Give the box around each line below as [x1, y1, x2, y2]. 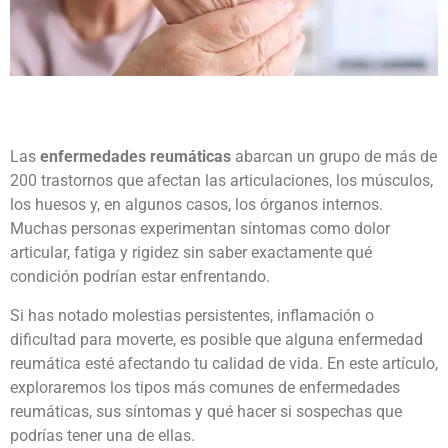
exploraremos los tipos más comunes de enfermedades [10, 377, 400, 397]
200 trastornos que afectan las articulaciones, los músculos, [10, 171, 433, 191]
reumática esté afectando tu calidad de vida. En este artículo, [10, 353, 438, 373]
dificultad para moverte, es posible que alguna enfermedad [10, 329, 423, 349]
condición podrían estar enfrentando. [10, 267, 270, 287]
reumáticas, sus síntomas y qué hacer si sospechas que [10, 401, 402, 421]
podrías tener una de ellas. [10, 425, 195, 445]
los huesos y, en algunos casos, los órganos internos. [10, 195, 383, 215]
